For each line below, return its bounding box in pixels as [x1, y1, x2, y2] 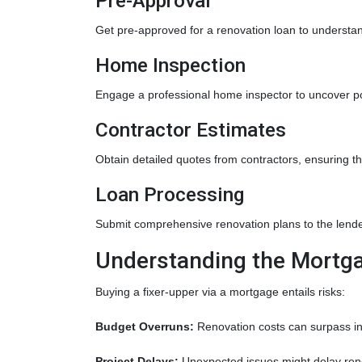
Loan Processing [95, 183, 245, 206]
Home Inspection [95, 53, 246, 77]
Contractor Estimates [95, 118, 286, 141]
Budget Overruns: [95, 320, 194, 333]
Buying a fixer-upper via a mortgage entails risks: [95, 285, 345, 298]
